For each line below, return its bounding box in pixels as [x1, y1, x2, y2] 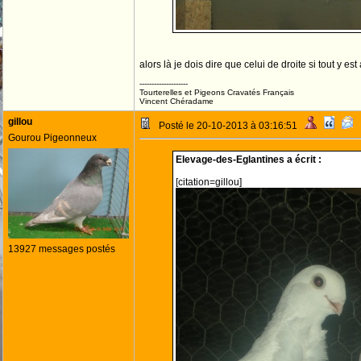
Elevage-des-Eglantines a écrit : [175, 154, 322, 165]
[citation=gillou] [175, 176, 242, 188]
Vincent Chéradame [139, 97, 214, 106]
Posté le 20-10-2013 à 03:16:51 [151, 120, 305, 131]
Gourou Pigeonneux [8, 132, 97, 143]
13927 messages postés [8, 243, 115, 255]
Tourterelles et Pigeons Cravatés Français [139, 88, 294, 97]
